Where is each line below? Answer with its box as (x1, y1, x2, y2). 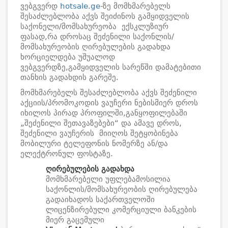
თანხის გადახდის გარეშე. (20, 73, 119, 82)
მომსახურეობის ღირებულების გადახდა (20, 42, 170, 51)
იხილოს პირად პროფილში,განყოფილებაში (20, 108, 187, 118)
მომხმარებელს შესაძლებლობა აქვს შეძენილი (20, 88, 197, 97)
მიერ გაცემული (46, 215, 104, 224)
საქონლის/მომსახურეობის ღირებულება (46, 185, 197, 194)
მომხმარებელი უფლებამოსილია (46, 175, 170, 184)
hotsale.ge (60, 2, 100, 11)
